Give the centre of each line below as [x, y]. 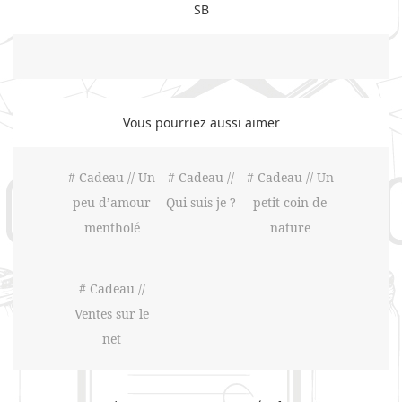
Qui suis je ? [201, 203]
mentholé [112, 228]
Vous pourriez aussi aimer [201, 123]
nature [290, 228]
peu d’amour [112, 203]
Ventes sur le [112, 314]
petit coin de [290, 203]
